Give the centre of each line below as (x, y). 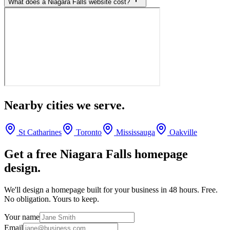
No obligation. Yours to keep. (52, 199)
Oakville (183, 132)
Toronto (89, 132)
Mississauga (136, 132)
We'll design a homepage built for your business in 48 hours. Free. (111, 189)
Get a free (32, 154)
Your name (22, 217)
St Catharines (40, 132)
